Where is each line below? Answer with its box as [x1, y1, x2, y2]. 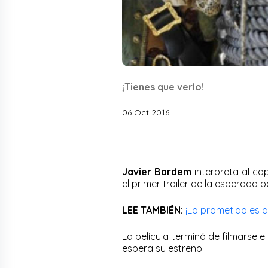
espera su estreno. [122, 242, 206, 254]
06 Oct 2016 [122, 106, 169, 118]
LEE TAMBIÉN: [122, 203, 183, 216]
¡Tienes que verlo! [122, 80, 204, 93]
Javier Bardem [122, 165, 191, 178]
